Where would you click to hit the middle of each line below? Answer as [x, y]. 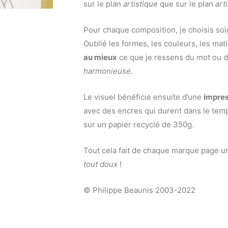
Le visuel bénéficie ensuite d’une [144, 97]
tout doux [101, 164]
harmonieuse [107, 71]
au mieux [100, 58]
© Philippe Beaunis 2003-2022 [139, 190]
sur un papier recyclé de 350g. [139, 125]
